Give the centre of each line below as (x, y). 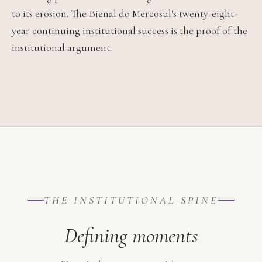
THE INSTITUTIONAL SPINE (131, 200)
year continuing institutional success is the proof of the (130, 30)
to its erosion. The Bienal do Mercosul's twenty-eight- (125, 13)
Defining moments (131, 236)
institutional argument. (62, 47)
